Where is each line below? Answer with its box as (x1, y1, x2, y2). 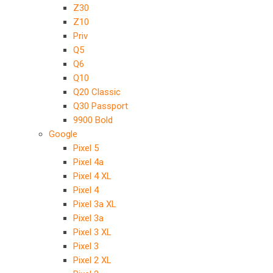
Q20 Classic (73, 87, 121, 97)
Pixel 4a (73, 157, 104, 168)
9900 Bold (73, 115, 113, 126)
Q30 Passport (73, 101, 128, 112)
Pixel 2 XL (73, 255, 112, 266)
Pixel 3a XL (73, 199, 116, 210)
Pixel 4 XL (73, 171, 112, 182)
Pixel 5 (73, 143, 99, 154)
